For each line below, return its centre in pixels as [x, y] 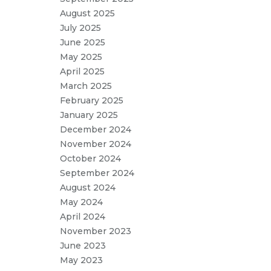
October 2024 [90, 158]
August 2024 [88, 188]
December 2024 [96, 129]
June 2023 [83, 246]
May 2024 [81, 202]
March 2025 [86, 86]
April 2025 [82, 71]
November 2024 [96, 144]
